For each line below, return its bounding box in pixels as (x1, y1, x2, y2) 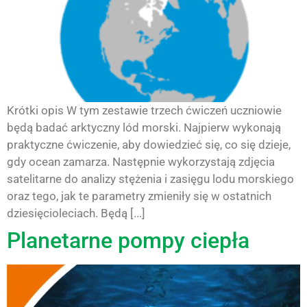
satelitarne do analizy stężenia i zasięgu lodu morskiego (7, 171, 294, 186)
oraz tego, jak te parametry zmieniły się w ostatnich (7, 188, 271, 203)
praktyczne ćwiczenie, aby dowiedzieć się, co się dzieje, (7, 137, 291, 151)
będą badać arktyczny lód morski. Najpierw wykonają (7, 120, 281, 134)
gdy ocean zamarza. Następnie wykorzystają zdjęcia (7, 154, 275, 169)
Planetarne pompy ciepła (7, 227, 249, 254)
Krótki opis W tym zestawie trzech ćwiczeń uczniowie (7, 103, 282, 117)
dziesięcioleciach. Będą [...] (7, 206, 145, 220)
